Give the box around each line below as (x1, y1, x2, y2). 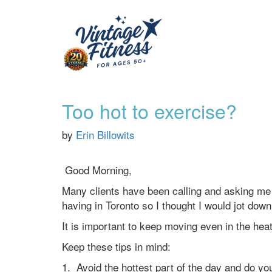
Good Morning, (62, 162, 132, 177)
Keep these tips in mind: (62, 239, 171, 254)
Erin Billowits (76, 127, 135, 142)
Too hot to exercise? (62, 97, 237, 124)
